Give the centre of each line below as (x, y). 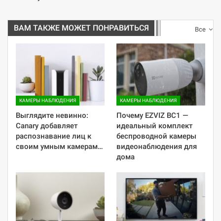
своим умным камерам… (59, 147)
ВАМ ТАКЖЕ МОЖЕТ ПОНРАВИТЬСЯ (81, 28)
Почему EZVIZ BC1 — (152, 116)
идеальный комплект (154, 126)
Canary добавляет (47, 126)
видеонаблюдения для (157, 147)
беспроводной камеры (156, 136)
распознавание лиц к (54, 136)
